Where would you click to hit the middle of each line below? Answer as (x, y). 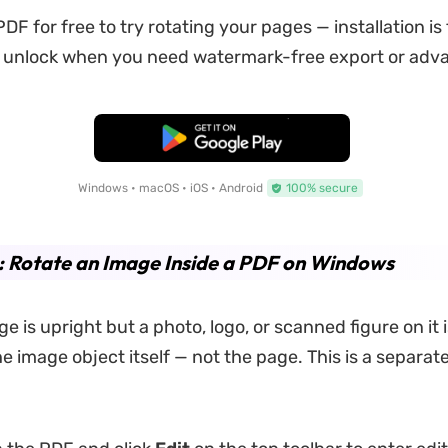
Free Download (222, 137)
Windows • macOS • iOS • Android (170, 187)
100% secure (321, 187)
